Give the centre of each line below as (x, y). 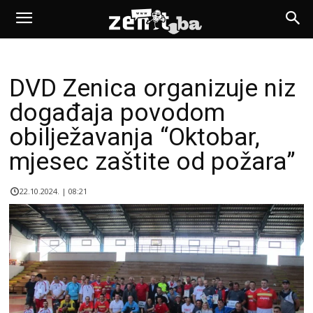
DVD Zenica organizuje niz (152, 88)
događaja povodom (117, 113)
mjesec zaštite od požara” (152, 162)
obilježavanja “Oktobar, (134, 137)
